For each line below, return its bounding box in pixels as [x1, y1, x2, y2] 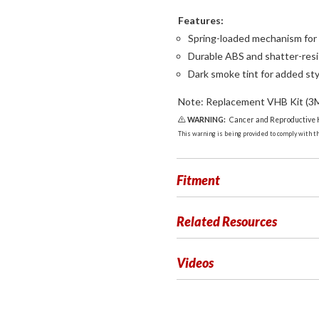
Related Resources [177, 214, 277, 229]
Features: [178, 14, 224, 26]
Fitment [177, 172, 220, 188]
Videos [177, 255, 214, 271]
